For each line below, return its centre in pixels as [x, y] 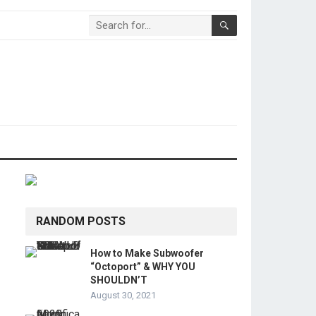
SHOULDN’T [119, 280]
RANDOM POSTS [81, 221]
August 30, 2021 [123, 295]
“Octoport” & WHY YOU [143, 267]
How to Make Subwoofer [147, 253]
